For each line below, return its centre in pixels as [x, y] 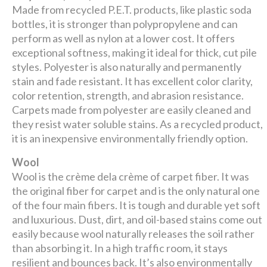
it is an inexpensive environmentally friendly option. [130, 139]
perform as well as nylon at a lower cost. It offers [124, 38]
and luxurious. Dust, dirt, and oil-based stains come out [137, 220]
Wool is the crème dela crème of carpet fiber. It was [131, 177]
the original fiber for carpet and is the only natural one [136, 191]
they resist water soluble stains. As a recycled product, [138, 124]
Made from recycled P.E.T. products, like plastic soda [132, 10]
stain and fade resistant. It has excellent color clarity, [133, 81]
